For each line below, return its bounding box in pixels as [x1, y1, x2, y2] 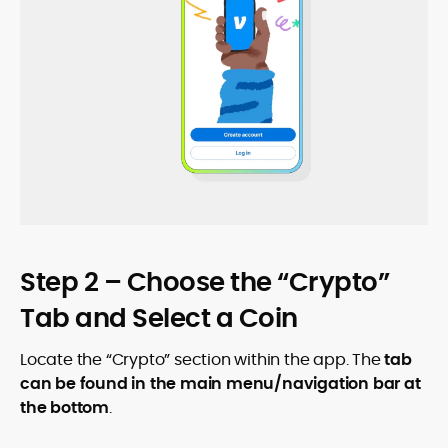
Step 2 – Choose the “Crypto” [20, 264, 389, 300]
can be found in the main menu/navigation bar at [20, 372, 421, 395]
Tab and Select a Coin [20, 300, 298, 336]
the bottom [20, 396, 109, 419]
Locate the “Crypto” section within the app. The [20, 348, 385, 371]
